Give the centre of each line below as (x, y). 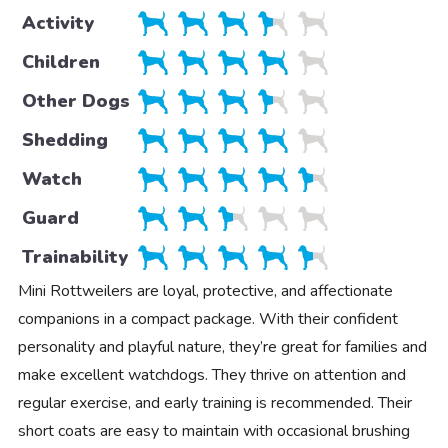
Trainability (74, 256)
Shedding (64, 139)
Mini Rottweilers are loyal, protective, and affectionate (205, 290)
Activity (57, 22)
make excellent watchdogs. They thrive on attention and (211, 374)
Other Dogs (75, 100)
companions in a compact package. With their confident (207, 318)
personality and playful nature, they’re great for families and (222, 346)
